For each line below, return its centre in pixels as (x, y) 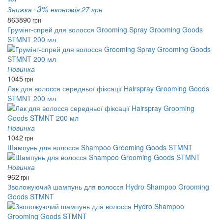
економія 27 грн (77, 9)
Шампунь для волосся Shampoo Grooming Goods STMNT (100, 147)
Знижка (21, 9)
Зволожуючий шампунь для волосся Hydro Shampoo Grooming (108, 187)
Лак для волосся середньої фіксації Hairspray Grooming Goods (108, 88)
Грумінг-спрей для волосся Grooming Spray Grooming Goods (105, 29)
